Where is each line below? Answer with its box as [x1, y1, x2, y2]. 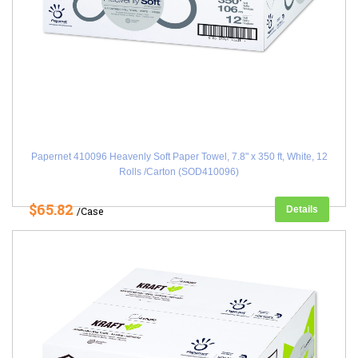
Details [286, 204, 318, 215]
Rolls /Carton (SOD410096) [119, 166, 239, 177]
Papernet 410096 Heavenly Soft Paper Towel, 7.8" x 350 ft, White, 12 [30, 151, 328, 162]
